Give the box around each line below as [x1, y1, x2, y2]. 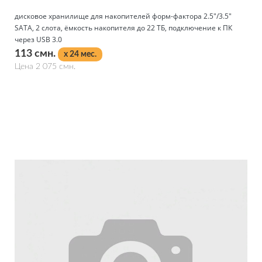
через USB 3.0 [15, 34, 62, 44]
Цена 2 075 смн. [15, 62, 75, 71]
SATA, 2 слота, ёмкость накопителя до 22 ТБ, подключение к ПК [15, 22, 232, 33]
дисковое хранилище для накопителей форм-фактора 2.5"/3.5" [15, 11, 232, 21]
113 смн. [15, 48, 58, 59]
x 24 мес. [64, 50, 96, 58]
